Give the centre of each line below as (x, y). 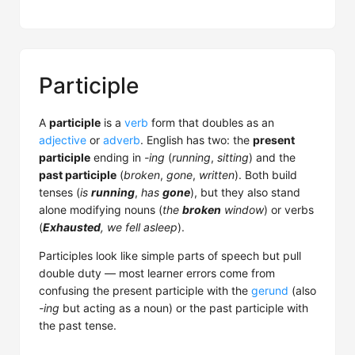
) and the (272, 157)
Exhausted (72, 227)
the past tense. (78, 325)
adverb (122, 140)
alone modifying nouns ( (101, 210)
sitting (233, 157)
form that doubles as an (211, 122)
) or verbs (289, 210)
